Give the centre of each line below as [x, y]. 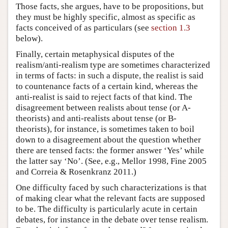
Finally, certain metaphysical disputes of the [95, 54]
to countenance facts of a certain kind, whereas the [107, 86]
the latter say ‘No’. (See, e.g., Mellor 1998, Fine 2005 [111, 161]
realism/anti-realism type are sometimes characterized [113, 65]
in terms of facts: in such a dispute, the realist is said [110, 75]
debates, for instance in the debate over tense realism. [112, 219]
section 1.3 [171, 27]
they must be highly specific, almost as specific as [106, 17]
